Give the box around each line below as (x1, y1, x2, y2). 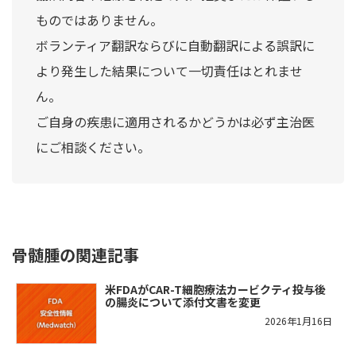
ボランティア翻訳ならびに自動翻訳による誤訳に (36, 35, 315, 55)
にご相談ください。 (36, 137, 150, 157)
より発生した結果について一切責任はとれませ (36, 60, 303, 80)
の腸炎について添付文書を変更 (105, 293, 261, 310)
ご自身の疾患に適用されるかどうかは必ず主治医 (36, 111, 315, 131)
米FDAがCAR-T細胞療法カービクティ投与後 (105, 281, 326, 297)
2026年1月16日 (265, 313, 332, 327)
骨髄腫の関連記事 (12, 242, 139, 266)
